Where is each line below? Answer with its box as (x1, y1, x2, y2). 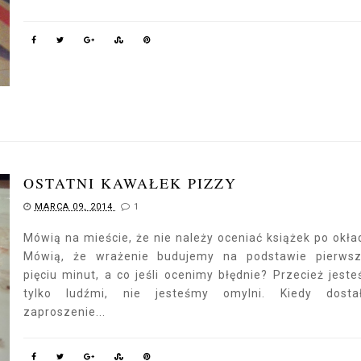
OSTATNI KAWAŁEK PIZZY (23, 172, 237, 193)
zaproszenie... (23, 305, 106, 318)
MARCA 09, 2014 (34, 201, 116, 212)
